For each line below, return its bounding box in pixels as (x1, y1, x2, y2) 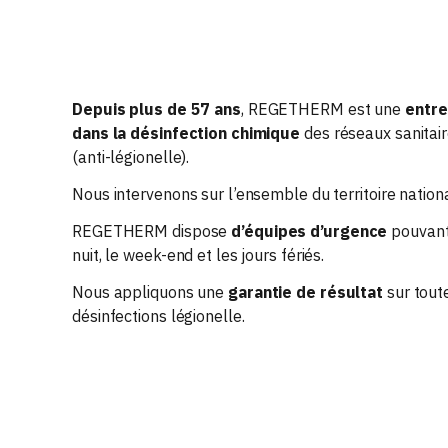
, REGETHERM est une (240, 99, 405, 119)
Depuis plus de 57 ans (72, 99, 241, 119)
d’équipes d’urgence (231, 221, 388, 241)
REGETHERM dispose (72, 221, 232, 241)
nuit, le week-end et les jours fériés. (72, 245, 325, 265)
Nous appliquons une (72, 282, 228, 302)
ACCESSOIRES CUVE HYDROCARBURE (118, 47, 341, 62)
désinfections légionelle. (72, 306, 245, 326)
